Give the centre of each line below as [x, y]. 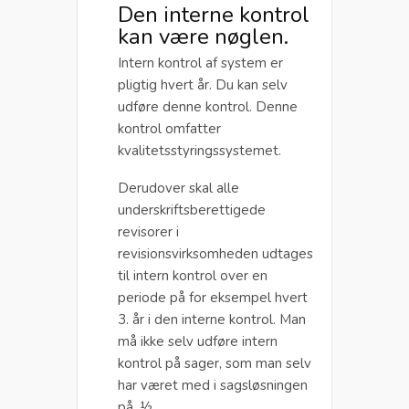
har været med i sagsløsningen [213, 385]
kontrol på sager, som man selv [215, 363]
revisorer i [148, 231]
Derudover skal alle [178, 188]
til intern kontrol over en [193, 275]
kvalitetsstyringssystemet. [199, 150]
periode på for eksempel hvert [213, 297]
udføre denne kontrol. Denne [208, 106]
